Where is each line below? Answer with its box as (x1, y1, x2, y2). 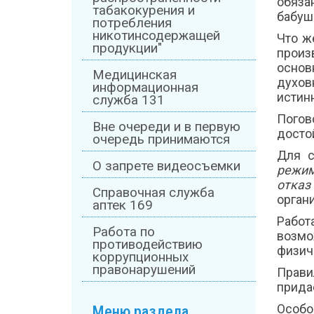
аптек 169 (93, 198, 153, 214)
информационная (93, 80, 198, 96)
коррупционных (93, 250, 189, 266)
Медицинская (93, 67, 177, 83)
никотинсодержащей (93, 28, 220, 44)
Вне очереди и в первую (93, 119, 240, 135)
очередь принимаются (93, 132, 230, 148)
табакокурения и (93, 3, 195, 19)
